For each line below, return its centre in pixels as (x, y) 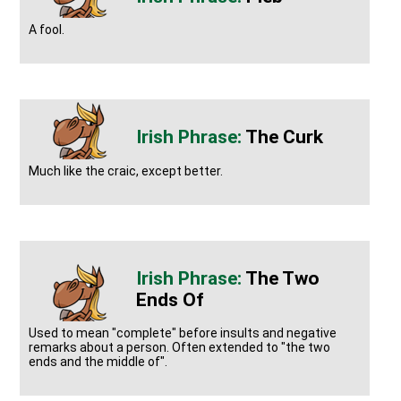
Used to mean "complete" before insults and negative (183, 333)
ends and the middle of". (98, 362)
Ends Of (171, 299)
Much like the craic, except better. (126, 171)
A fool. (47, 30)
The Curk (285, 137)
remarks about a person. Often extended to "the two (180, 348)
